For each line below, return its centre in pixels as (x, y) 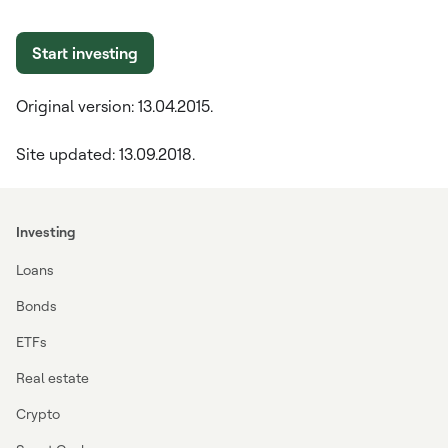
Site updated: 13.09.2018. (105, 154)
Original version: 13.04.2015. (114, 106)
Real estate (52, 377)
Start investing (85, 53)
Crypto (38, 413)
